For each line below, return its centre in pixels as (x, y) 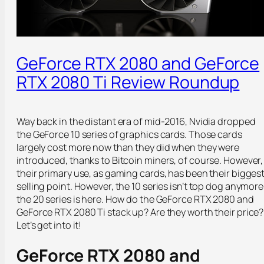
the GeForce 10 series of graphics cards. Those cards (129, 135)
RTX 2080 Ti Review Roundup (128, 82)
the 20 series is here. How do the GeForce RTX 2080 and (135, 199)
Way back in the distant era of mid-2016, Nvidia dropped (136, 122)
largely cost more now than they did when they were (128, 148)
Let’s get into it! (49, 225)
